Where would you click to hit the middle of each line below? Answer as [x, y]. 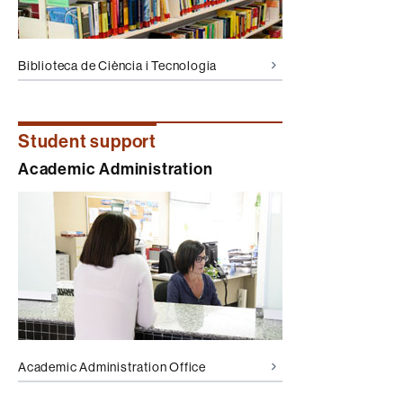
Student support [87, 141]
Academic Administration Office [112, 367]
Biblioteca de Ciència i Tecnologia [118, 65]
